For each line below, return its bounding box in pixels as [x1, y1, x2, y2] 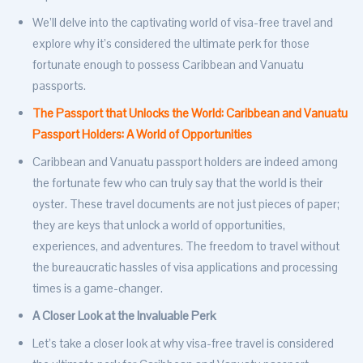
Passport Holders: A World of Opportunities [32, 126, 252, 143]
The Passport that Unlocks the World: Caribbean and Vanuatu [32, 105, 348, 122]
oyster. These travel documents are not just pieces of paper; [32, 196, 340, 212]
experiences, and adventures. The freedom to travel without [32, 238, 340, 254]
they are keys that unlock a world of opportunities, [32, 217, 285, 233]
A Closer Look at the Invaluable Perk [32, 308, 216, 324]
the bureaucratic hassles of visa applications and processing [32, 259, 338, 275]
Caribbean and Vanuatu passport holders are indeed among [32, 154, 338, 170]
